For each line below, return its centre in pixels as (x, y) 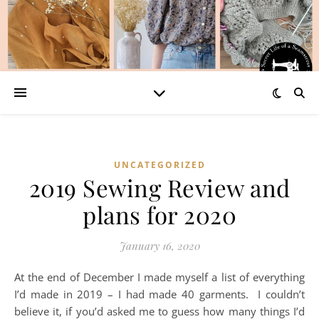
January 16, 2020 (159, 246)
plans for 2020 (159, 214)
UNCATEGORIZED (159, 165)
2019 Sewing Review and (159, 187)
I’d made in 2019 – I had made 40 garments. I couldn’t (159, 294)
